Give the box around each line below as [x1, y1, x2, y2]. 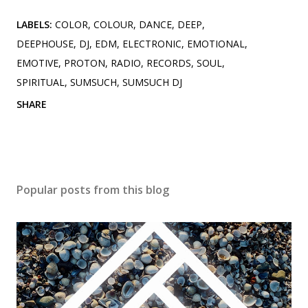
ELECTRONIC [122, 37, 181, 50]
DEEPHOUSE [16, 37, 74, 50]
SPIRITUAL [16, 76, 65, 89]
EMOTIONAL [187, 37, 245, 50]
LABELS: [16, 18, 52, 31]
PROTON [64, 56, 105, 69]
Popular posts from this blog [16, 182, 169, 197]
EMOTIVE [16, 56, 58, 69]
